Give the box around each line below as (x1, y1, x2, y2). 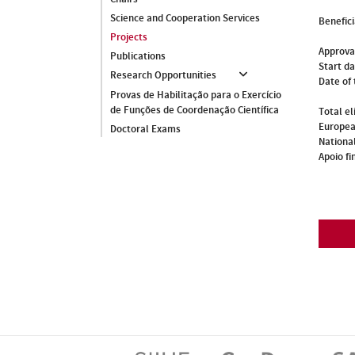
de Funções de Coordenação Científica (110, 103, 279, 117)
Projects (110, 30, 147, 44)
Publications (110, 49, 166, 63)
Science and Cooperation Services (110, 11, 260, 25)
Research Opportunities (110, 68, 216, 82)
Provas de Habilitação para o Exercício (110, 88, 281, 102)
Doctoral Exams (110, 122, 181, 136)
